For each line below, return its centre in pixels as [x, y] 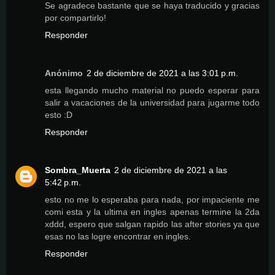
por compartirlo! [76, 18]
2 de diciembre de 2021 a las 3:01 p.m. [162, 73]
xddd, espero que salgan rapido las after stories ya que [152, 224]
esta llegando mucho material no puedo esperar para [152, 91]
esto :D [59, 115]
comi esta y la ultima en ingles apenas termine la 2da [152, 212]
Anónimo [64, 73]
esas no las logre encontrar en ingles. [118, 237]
